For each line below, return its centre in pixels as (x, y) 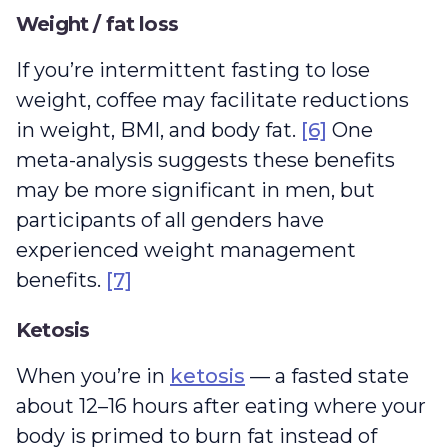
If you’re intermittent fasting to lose (193, 69)
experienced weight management (186, 249)
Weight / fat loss (97, 23)
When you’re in (93, 375)
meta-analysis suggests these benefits (205, 159)
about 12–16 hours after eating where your (221, 405)
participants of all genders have (170, 219)
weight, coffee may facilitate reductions (212, 99)
